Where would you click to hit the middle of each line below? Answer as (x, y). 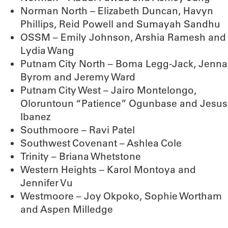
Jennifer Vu (47, 183)
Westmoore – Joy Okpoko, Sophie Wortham (121, 196)
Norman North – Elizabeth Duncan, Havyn (117, 11)
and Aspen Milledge (67, 209)
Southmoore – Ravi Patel (78, 130)
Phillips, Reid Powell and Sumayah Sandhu (120, 24)
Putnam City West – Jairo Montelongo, (108, 90)
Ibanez (35, 117)
